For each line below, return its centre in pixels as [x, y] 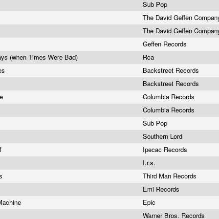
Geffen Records [166, 44]
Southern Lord [164, 136]
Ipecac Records [166, 149]
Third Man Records [171, 176]
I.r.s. [150, 163]
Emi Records [162, 189]
